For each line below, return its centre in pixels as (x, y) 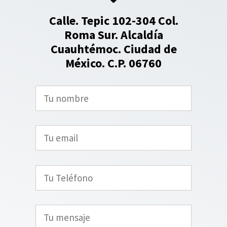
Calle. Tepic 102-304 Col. (113, 20)
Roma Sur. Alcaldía (113, 34)
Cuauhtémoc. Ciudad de (113, 49)
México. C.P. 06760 (113, 63)
